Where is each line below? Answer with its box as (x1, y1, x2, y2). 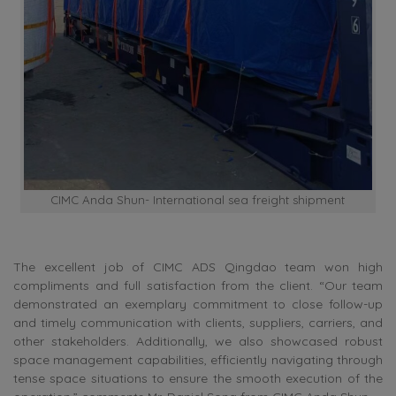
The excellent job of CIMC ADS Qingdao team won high (13, 259, 383, 276)
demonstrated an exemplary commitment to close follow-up (13, 296, 383, 313)
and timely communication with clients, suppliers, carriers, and (13, 315, 383, 331)
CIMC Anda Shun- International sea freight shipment (50, 192, 346, 207)
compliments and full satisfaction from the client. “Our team (13, 278, 383, 294)
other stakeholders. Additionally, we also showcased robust (13, 333, 383, 350)
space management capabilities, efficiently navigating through (13, 352, 383, 369)
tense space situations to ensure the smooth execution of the (13, 370, 383, 387)
